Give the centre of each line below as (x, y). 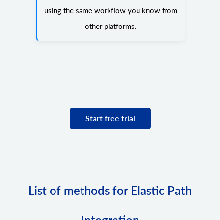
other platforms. (111, 26)
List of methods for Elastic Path (110, 190)
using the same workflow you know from (111, 10)
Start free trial (110, 118)
